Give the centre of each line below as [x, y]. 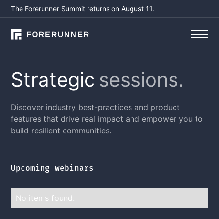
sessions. [142, 79]
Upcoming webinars [53, 168]
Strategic [53, 79]
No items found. [45, 198]
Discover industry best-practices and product [96, 107]
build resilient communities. [61, 131]
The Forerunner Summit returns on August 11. [83, 9]
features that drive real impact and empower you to [107, 119]
